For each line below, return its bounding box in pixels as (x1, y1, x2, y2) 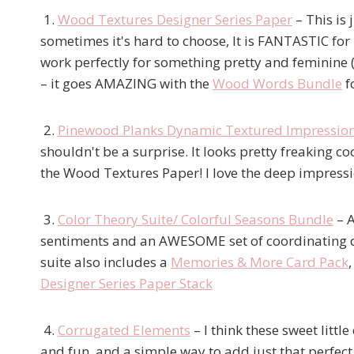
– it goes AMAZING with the (40, 73, 213, 92)
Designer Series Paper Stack (40, 273, 213, 292)
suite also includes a (40, 252, 171, 271)
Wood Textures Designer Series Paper (58, 9, 292, 28)
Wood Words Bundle (213, 73, 342, 92)
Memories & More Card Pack (171, 252, 348, 271)
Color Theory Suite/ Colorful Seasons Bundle (58, 209, 333, 228)
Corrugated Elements (58, 320, 190, 339)
